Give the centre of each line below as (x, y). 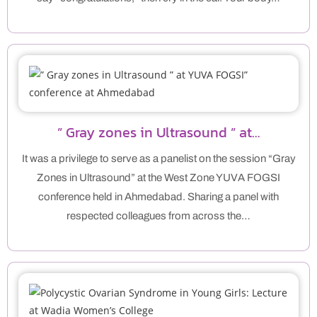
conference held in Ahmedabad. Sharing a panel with (158, 197)
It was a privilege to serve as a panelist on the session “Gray (158, 159)
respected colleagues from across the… (158, 216)
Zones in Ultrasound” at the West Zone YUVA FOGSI (158, 178)
